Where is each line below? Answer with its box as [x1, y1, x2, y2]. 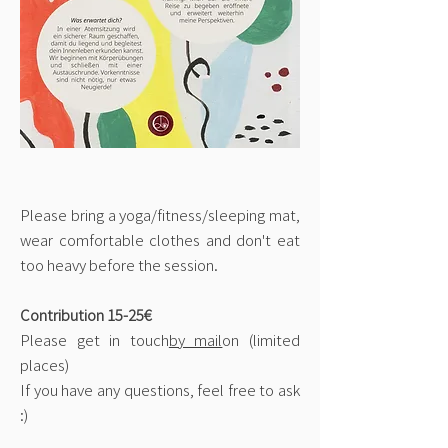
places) [20, 354, 69, 375]
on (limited [222, 329, 301, 350]
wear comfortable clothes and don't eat [20, 229, 300, 250]
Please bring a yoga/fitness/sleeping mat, [20, 204, 300, 225]
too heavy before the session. [20, 254, 218, 275]
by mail [168, 329, 223, 350]
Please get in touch [20, 329, 169, 350]
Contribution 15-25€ [20, 304, 152, 325]
